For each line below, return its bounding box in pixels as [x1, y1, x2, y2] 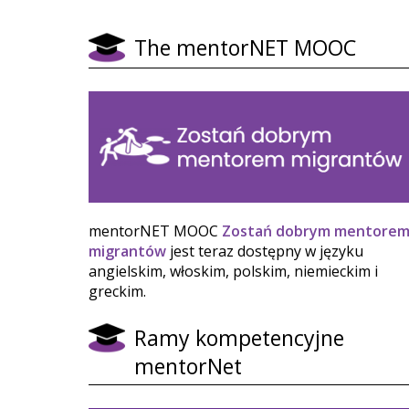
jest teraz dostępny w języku [166, 241, 363, 262]
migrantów [89, 241, 166, 262]
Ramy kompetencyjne [134, 323, 344, 353]
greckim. [89, 281, 150, 302]
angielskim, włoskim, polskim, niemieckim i [89, 261, 378, 282]
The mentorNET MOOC [134, 33, 356, 62]
